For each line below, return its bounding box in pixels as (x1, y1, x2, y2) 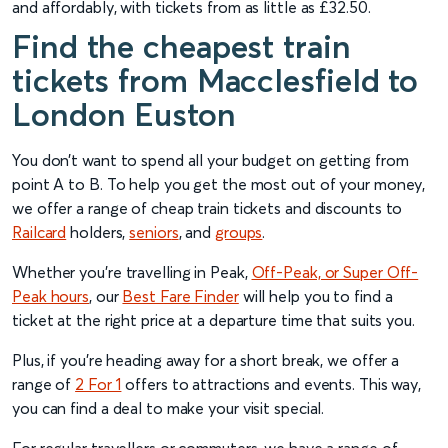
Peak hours (12, 286, 90, 307)
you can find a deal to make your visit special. (12, 398, 325, 419)
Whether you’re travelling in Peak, (12, 262, 252, 283)
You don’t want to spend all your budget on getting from (12, 150, 409, 171)
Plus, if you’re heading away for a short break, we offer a (12, 350, 400, 371)
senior (129, 222, 172, 243)
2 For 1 (75, 374, 122, 395)
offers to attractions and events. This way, (121, 374, 422, 395)
